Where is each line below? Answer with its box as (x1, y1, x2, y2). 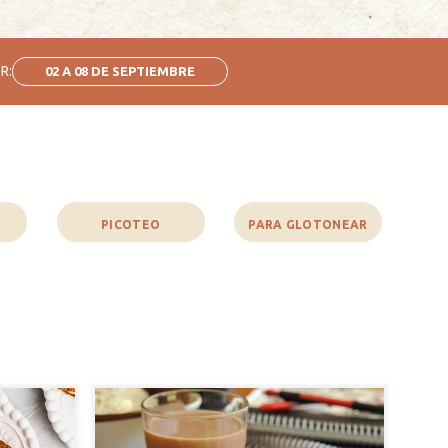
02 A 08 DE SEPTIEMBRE (44, 64, 195, 78)
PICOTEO (101, 217, 161, 231)
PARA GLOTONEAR (248, 217, 368, 231)
